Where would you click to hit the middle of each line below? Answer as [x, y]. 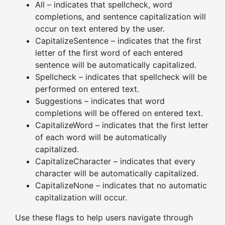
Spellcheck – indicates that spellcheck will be [121, 77]
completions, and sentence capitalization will [121, 17]
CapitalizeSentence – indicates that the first [118, 41]
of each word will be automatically [101, 137]
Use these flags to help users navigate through [104, 218]
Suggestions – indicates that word [100, 101]
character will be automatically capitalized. [117, 174]
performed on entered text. [87, 89]
